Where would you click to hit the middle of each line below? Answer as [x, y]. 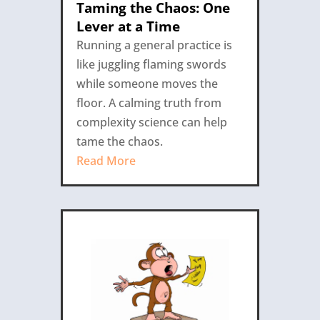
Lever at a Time [128, 26]
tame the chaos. [119, 141]
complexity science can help [151, 122]
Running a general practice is [154, 45]
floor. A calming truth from [149, 102]
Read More [106, 160]
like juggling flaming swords [151, 64]
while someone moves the [147, 83]
